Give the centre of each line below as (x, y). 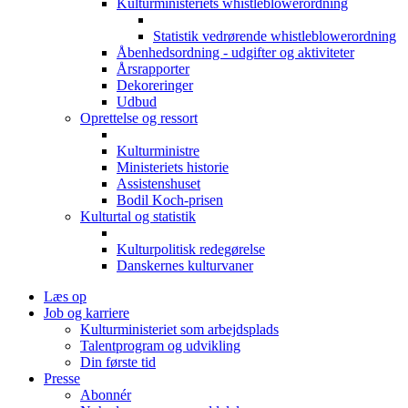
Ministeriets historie (173, 168)
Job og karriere (87, 313)
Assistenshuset (158, 184)
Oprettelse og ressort (139, 118)
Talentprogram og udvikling (160, 346)
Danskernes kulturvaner (185, 266)
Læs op (65, 297)
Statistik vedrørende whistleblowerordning (275, 36)
